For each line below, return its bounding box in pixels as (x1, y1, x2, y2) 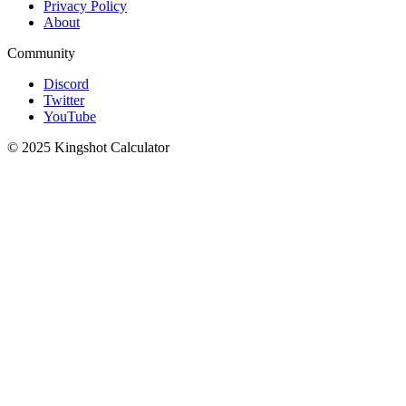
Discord (43, 76, 89, 92)
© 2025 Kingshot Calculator (7, 140, 169, 156)
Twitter (43, 92, 84, 109)
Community (7, 45, 75, 62)
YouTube (43, 109, 96, 125)
